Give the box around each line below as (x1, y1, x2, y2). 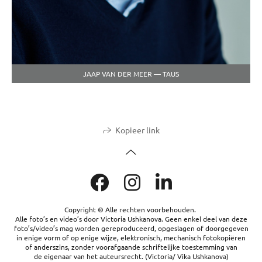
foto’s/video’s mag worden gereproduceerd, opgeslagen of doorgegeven (13, 223, 249, 233)
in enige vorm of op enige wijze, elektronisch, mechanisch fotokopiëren (16, 233, 246, 243)
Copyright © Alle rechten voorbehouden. (64, 205, 198, 215)
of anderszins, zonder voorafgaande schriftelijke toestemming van (25, 242, 237, 252)
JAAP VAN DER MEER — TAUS (83, 68, 179, 78)
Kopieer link (115, 125, 160, 136)
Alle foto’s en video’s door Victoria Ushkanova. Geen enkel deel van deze (15, 214, 247, 224)
